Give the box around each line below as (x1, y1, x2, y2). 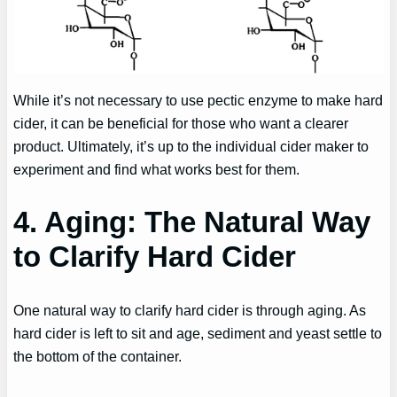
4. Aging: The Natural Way (13, 206, 371, 239)
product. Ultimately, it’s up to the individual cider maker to (13, 138, 370, 155)
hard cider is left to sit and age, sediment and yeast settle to (13, 324, 383, 341)
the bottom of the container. (13, 347, 183, 364)
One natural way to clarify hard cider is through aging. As (13, 301, 367, 318)
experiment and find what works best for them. (13, 161, 300, 178)
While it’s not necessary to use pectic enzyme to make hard (13, 92, 384, 109)
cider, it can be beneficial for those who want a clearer (13, 115, 349, 132)
